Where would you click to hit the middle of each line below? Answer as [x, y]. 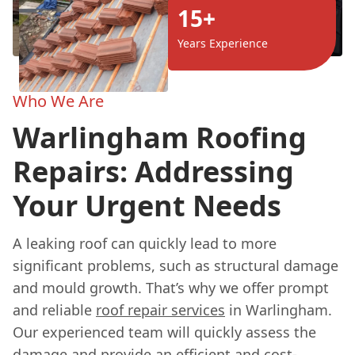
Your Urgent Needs [147, 205]
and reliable [54, 309]
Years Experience [223, 44]
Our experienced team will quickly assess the [164, 332]
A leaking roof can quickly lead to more [145, 243]
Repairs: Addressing [153, 171]
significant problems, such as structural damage [176, 265]
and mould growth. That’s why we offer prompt [171, 287]
